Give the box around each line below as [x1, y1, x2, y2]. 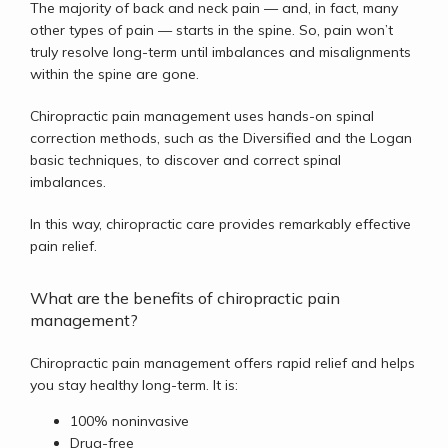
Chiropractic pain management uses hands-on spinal [30, 107, 374, 125]
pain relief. [30, 237, 101, 255]
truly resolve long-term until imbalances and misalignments [30, 43, 411, 61]
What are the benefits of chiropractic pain [30, 288, 340, 308]
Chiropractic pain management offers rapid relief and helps [30, 354, 415, 372]
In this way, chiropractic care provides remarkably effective [30, 215, 411, 233]
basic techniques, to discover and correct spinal [30, 151, 341, 169]
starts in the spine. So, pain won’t [176, 21, 393, 39]
